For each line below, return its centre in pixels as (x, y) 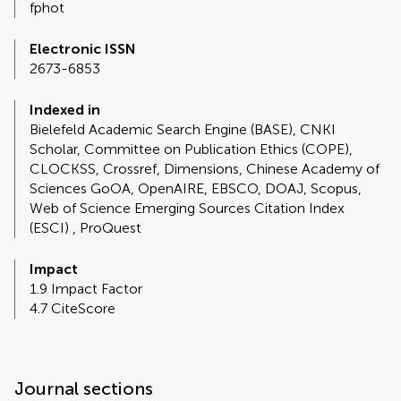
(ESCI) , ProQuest (85, 228)
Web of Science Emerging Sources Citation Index (187, 209)
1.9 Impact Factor (86, 289)
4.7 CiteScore (73, 309)
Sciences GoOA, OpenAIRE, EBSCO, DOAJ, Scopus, (196, 189)
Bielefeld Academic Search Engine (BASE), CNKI (183, 130)
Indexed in (65, 110)
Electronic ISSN (83, 49)
